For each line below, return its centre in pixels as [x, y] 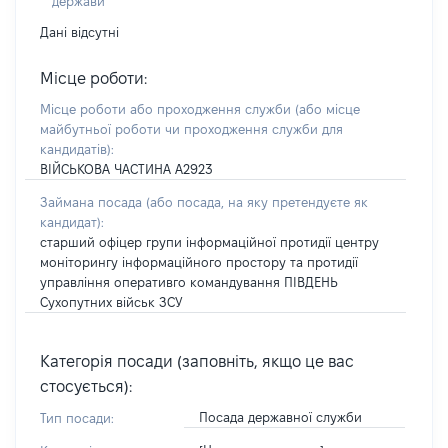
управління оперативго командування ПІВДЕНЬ [189, 282]
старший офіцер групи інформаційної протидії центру [209, 242]
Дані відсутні [79, 32]
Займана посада [93, 202]
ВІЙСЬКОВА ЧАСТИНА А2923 [126, 169]
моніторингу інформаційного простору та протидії [199, 262]
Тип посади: [77, 418]
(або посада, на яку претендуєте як [257, 202]
